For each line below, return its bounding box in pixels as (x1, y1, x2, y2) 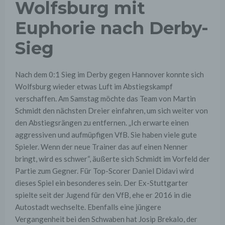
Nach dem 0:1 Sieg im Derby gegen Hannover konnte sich (15, 70, 204, 79)
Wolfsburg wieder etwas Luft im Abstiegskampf (15, 82, 173, 91)
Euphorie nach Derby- (15, 18, 208, 39)
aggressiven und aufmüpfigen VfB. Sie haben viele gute (15, 130, 197, 140)
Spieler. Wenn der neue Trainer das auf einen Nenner (15, 142, 188, 152)
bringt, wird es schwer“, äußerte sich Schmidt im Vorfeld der (15, 154, 210, 164)
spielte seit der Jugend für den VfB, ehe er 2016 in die (15, 190, 191, 200)
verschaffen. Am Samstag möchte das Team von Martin (15, 94, 196, 103)
